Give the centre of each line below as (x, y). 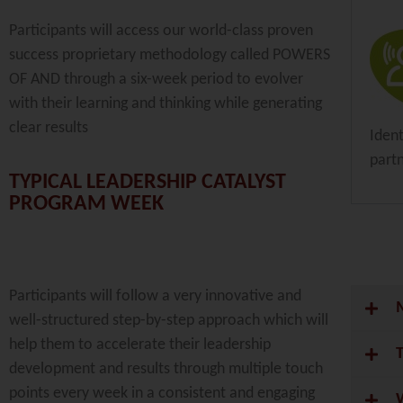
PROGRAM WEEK (86, 204)
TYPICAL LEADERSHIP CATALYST (148, 182)
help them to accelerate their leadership (140, 345)
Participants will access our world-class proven (161, 31)
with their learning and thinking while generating (166, 104)
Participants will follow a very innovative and (155, 296)
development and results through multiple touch (166, 369)
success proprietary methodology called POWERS (170, 56)
